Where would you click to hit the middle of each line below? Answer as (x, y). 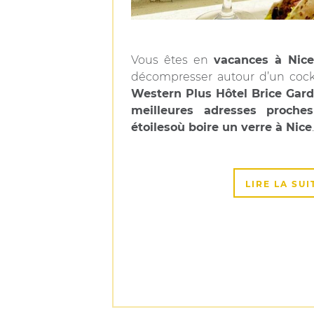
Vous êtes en (172, 60)
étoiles (151, 127)
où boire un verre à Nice (241, 127)
